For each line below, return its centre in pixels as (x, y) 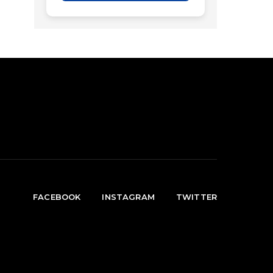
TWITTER (196, 197)
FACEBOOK (57, 197)
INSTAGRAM (128, 197)
